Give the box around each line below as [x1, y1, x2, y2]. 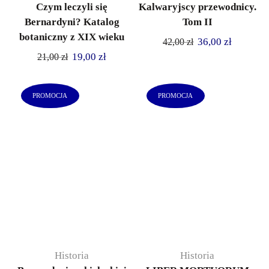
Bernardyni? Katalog [24, 16, 119, 28]
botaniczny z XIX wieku [19, 31, 124, 43]
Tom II [182, 16, 213, 28]
